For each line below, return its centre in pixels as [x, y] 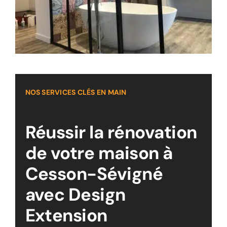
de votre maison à [99, 154]
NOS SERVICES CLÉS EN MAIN [76, 92]
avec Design [75, 195]
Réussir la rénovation [111, 133]
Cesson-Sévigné [94, 174]
